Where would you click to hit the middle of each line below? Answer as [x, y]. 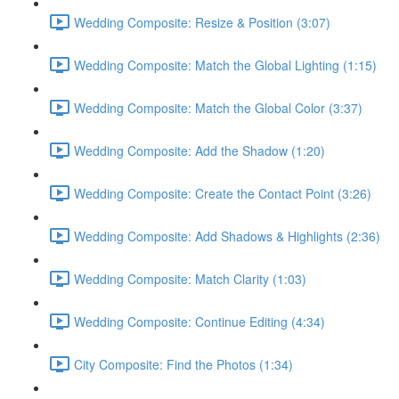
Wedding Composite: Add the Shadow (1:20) [199, 150]
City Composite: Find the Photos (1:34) [183, 364]
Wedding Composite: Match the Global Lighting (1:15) [225, 65]
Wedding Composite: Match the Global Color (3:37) [218, 107]
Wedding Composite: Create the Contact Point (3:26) [223, 193]
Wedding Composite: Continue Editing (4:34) [199, 321]
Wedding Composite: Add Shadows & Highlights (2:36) [227, 236]
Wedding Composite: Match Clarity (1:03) [190, 278]
